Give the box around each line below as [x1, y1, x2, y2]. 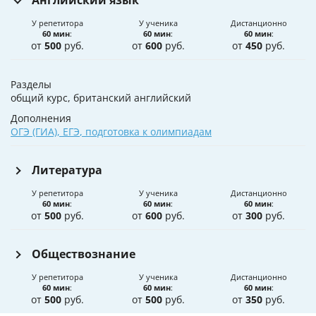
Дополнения [11, 111, 71, 126]
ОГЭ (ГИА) [11, 125, 57, 139]
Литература [32, 162, 102, 178]
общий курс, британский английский [11, 91, 191, 105]
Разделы [11, 78, 51, 92]
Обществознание [32, 246, 135, 262]
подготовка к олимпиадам [85, 125, 212, 139]
